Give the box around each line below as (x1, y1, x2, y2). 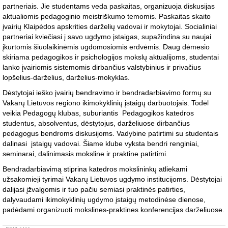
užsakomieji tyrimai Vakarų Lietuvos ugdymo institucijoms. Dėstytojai (3, 175, 222, 184)
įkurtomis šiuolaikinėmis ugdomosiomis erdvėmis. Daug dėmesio (3, 43, 210, 51)
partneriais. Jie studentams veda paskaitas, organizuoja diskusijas (3, 2, 215, 11)
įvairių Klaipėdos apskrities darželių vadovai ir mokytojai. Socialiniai (3, 22, 217, 31)
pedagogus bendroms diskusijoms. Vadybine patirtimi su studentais (3, 129, 218, 138)
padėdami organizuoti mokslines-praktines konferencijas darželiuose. (3, 206, 224, 214)
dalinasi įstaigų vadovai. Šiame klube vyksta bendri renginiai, (3, 139, 199, 148)
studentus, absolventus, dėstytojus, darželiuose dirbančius (3, 119, 190, 128)
